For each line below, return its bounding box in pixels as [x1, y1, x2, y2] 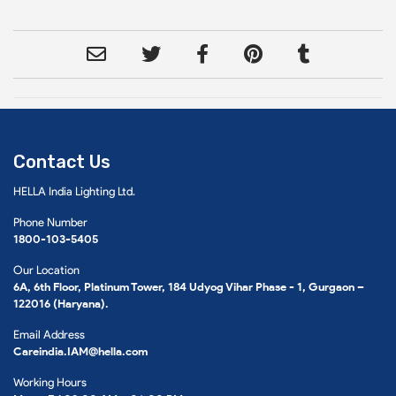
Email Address [13, 328, 85, 342]
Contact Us [13, 151, 110, 173]
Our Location [13, 263, 80, 278]
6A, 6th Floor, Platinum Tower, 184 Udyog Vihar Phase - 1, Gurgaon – [13, 280, 364, 294]
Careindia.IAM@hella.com [13, 345, 148, 359]
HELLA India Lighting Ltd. [13, 185, 135, 199]
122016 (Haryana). [13, 297, 109, 311]
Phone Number [13, 216, 88, 230]
